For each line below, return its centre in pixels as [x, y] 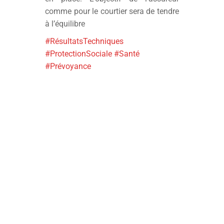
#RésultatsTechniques [84, 41]
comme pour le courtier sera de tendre [112, 11]
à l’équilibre [65, 24]
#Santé [127, 54]
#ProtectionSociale [79, 54]
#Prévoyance [68, 66]
